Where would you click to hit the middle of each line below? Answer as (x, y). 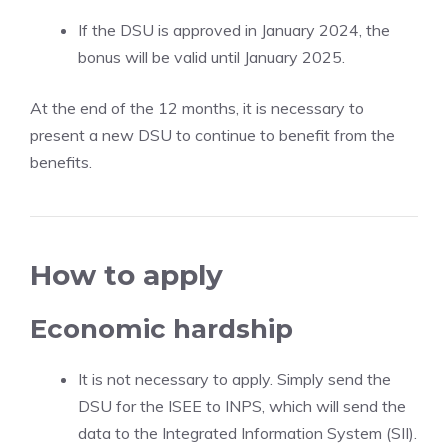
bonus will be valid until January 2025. (211, 57)
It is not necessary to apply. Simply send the (234, 379)
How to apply (126, 275)
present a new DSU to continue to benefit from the (212, 135)
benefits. (61, 162)
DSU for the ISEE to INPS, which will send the (242, 406)
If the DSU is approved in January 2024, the (234, 30)
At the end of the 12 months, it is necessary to (197, 108)
